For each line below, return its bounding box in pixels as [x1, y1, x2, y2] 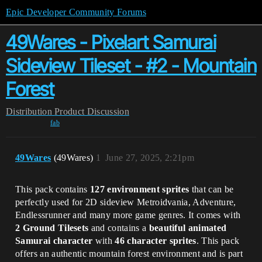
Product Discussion [54, 106, 129, 116]
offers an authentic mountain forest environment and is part [15, 249, 243, 258]
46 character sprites [115, 236, 196, 246]
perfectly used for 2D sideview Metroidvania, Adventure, [15, 197, 236, 207]
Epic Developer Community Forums [6, 7, 146, 17]
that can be [191, 184, 234, 194]
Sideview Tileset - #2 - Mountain [6, 54, 256, 77]
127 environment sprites [90, 184, 192, 194]
